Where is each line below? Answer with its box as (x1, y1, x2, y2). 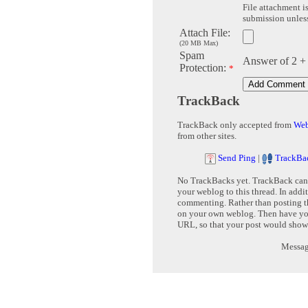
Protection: (179, 62, 229, 74)
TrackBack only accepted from (177, 120, 294, 131)
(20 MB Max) (179, 39, 218, 47)
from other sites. (177, 131, 236, 142)
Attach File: (179, 27, 230, 39)
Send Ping (218, 153, 256, 164)
